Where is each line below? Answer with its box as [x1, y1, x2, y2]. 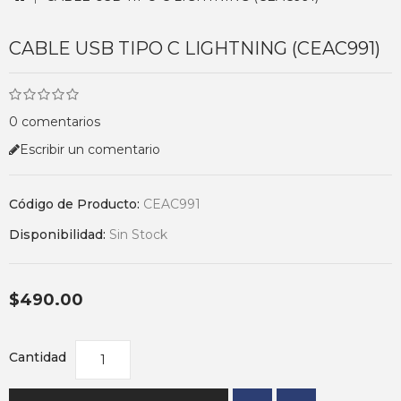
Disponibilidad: [9, 226, 109, 243]
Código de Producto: [9, 196, 143, 212]
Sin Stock [109, 226, 167, 243]
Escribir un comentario [20, 141, 160, 158]
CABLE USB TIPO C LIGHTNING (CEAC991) [9, 38, 380, 59]
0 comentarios [9, 114, 100, 130]
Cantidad [9, 349, 66, 365]
